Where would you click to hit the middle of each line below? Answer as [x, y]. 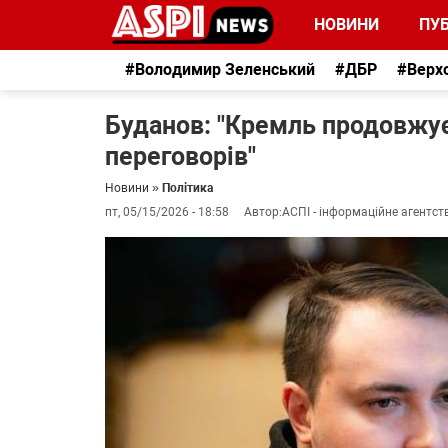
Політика [187, 188]
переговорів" [183, 156]
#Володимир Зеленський [220, 69]
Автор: [263, 212]
